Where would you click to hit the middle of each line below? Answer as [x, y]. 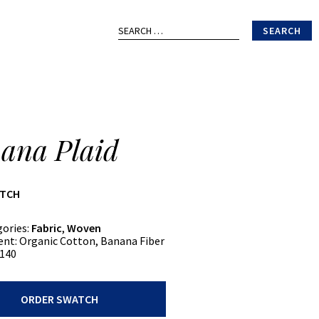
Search [127, 23]
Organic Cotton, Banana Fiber [91, 241]
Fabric [47, 228]
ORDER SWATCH [59, 299]
